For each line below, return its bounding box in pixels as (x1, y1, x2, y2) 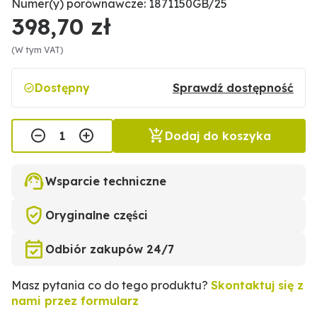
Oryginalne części (45, 208, 148, 222)
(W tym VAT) (11, 45, 64, 55)
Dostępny (35, 81, 90, 95)
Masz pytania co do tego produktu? (11, 278, 211, 292)
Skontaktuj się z (211, 278, 304, 292)
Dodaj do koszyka (165, 129, 271, 143)
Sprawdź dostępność (173, 81, 294, 95)
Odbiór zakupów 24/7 (45, 242, 174, 256)
